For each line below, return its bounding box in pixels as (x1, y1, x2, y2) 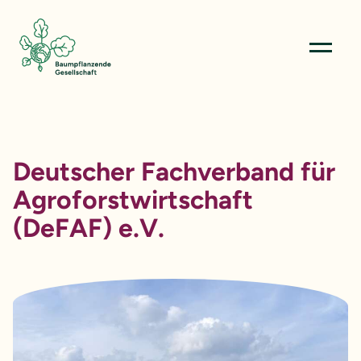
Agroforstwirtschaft (13, 185, 253, 215)
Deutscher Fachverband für (13, 156, 335, 187)
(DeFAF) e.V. (13, 213, 164, 243)
